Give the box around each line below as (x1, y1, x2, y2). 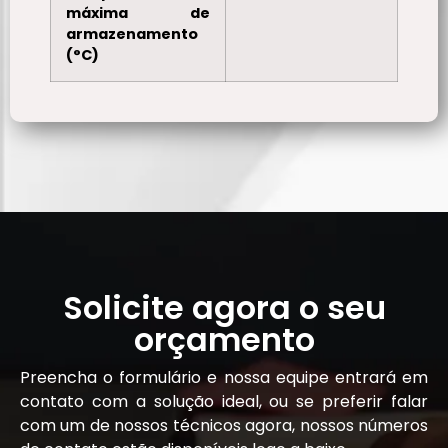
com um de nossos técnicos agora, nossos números (20, 414, 428, 438)
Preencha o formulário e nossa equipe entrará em (20, 366, 428, 390)
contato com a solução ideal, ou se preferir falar (20, 390, 428, 414)
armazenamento (66, 24, 198, 45)
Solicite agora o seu (62, 285, 386, 331)
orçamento (133, 317, 315, 363)
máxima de (66, 3, 210, 24)
